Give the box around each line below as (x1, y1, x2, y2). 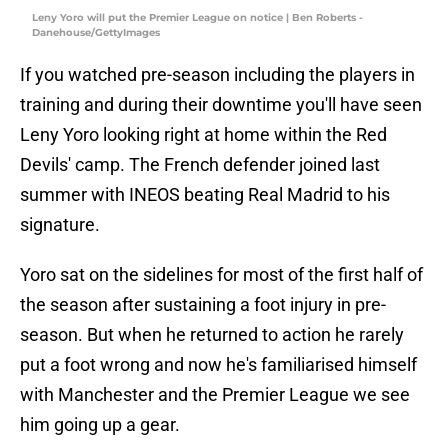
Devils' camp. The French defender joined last (20, 154, 380, 176)
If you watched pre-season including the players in (20, 64, 415, 86)
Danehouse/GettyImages (32, 26, 160, 40)
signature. (20, 214, 100, 236)
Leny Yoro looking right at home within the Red (20, 124, 387, 146)
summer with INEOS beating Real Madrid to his (20, 184, 390, 206)
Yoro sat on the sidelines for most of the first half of (20, 264, 423, 286)
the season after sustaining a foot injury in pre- (20, 294, 386, 316)
